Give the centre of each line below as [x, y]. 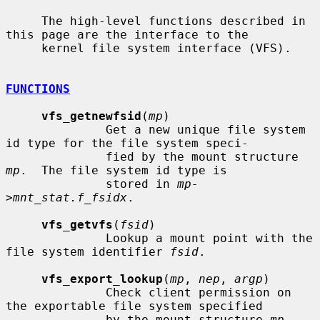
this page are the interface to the [127, 34]
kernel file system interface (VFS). [24, 48]
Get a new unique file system [56, 129]
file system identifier [88, 251]
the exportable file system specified [134, 306]
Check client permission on [56, 292]
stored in [141, 184]
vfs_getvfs [77, 224]
